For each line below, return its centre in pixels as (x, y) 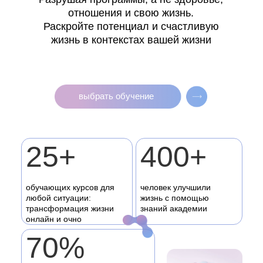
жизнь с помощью (175, 198)
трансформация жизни (70, 208)
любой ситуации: (58, 198)
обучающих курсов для (70, 187)
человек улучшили (176, 187)
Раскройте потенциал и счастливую (131, 26)
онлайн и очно (54, 219)
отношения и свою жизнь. (131, 13)
